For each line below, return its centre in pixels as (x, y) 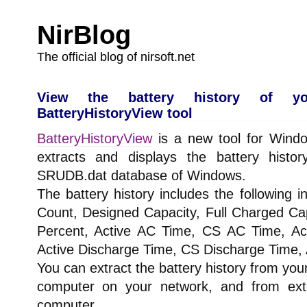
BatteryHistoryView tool (114, 113)
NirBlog (84, 35)
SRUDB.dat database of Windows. (141, 175)
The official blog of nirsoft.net (116, 57)
